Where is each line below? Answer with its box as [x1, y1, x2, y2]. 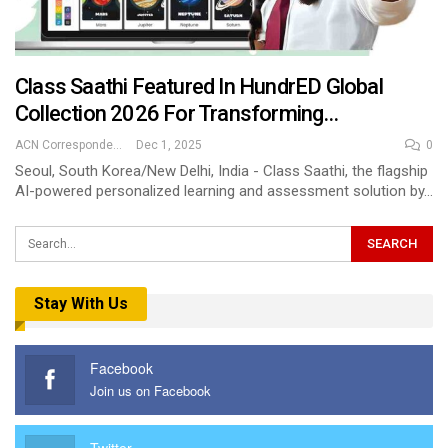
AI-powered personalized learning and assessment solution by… [15, 182, 433, 201]
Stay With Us [34, 294, 128, 314]
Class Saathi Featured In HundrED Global [15, 74, 383, 100]
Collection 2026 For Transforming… [15, 101, 339, 127]
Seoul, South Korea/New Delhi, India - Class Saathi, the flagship [15, 162, 428, 181]
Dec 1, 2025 [136, 138, 202, 153]
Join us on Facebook [90, 380, 211, 400]
